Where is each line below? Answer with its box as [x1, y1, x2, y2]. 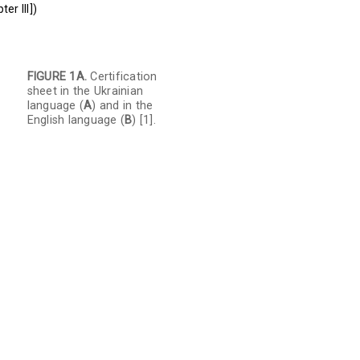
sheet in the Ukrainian [27, 84, 144, 99]
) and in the [92, 99, 153, 113]
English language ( [27, 113, 125, 128]
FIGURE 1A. [27, 70, 88, 84]
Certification [87, 70, 157, 84]
